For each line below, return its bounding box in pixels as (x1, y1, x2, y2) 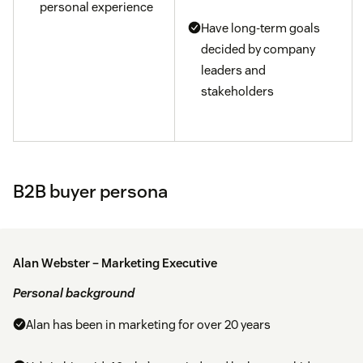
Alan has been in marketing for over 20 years (26, 317, 271, 333)
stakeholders (201, 83, 274, 100)
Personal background (13, 285, 135, 301)
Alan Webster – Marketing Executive (13, 255, 217, 271)
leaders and (201, 62, 266, 79)
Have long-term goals (201, 20, 320, 36)
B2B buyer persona (13, 180, 168, 203)
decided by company (201, 41, 315, 58)
